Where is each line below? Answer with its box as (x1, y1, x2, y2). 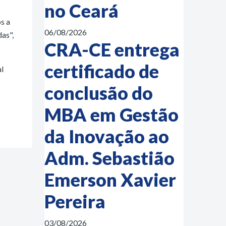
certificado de (44, 60, 159, 82)
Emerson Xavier (44, 168, 176, 191)
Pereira (44, 190, 105, 212)
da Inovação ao (44, 125, 169, 147)
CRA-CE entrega (44, 38, 180, 61)
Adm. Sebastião (44, 147, 175, 169)
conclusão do (44, 82, 153, 104)
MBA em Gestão (44, 103, 179, 126)
